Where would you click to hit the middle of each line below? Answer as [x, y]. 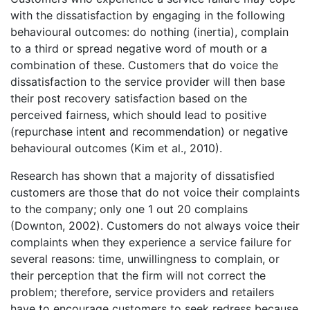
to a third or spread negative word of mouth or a [139, 48]
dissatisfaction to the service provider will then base [148, 81]
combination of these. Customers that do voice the [144, 65]
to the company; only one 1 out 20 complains [129, 209]
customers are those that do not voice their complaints [155, 192]
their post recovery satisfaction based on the [129, 98]
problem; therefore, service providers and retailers [142, 292]
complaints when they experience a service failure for [151, 242]
